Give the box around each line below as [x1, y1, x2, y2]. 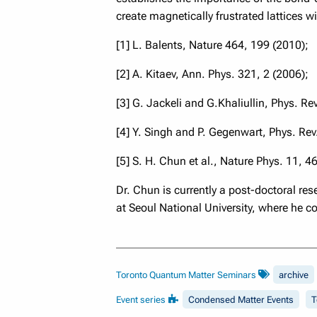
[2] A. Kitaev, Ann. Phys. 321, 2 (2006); [115, 67, 309, 81]
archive [278, 269, 309, 280]
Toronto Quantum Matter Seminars [115, 269, 258, 280]
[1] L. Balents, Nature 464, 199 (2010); [115, 38, 309, 52]
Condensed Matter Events [188, 294, 294, 305]
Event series [115, 294, 168, 305]
